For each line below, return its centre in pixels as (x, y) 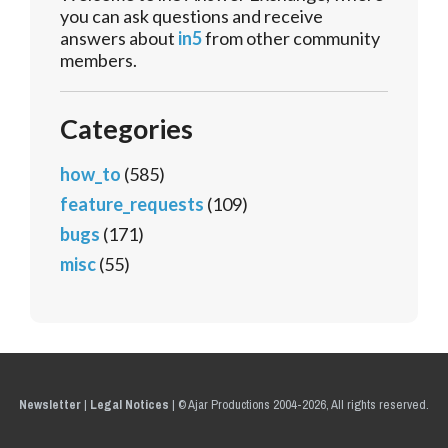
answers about (119, 38)
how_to (90, 174)
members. (98, 60)
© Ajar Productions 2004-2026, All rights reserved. (303, 405)
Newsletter (50, 405)
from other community (291, 38)
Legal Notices (129, 405)
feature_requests (132, 204)
